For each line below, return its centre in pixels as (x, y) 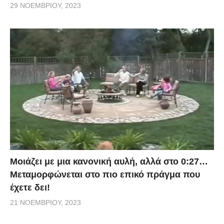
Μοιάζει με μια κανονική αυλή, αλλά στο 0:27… (109, 162)
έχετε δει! (30, 188)
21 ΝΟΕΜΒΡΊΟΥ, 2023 (45, 203)
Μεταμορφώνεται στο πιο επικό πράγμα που (105, 175)
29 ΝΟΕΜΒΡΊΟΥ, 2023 (45, 5)
